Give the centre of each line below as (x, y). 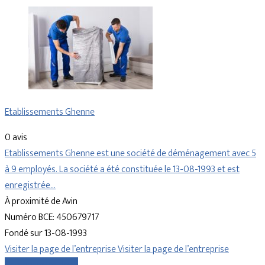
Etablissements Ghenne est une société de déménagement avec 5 (130, 154)
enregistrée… (30, 186)
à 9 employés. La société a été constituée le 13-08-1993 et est (122, 170)
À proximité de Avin (41, 202)
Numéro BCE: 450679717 (52, 218)
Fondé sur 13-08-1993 (46, 234)
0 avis (16, 138)
